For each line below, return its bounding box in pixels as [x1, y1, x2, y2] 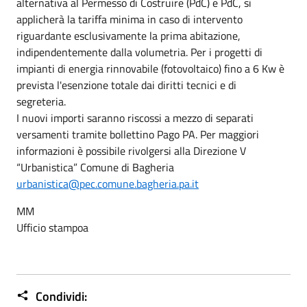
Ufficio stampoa [16, 219, 88, 236]
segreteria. [16, 93, 69, 110]
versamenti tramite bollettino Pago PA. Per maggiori [16, 125, 259, 143]
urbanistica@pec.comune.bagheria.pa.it [16, 175, 199, 192]
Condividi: [33, 286, 87, 306]
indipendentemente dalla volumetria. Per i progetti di [16, 43, 262, 60]
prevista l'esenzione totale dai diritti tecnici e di [16, 76, 236, 93]
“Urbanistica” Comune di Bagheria [16, 158, 174, 175]
